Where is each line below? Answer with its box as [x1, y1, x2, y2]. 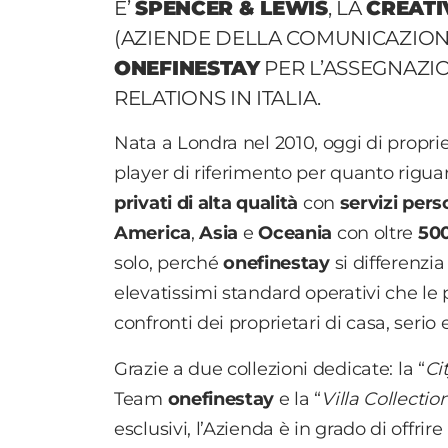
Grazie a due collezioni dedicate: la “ [114, 358, 425, 381]
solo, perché [114, 252, 224, 275]
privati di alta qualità [114, 192, 303, 215]
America [114, 222, 191, 245]
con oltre [336, 222, 418, 245]
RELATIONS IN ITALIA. [114, 86, 326, 111]
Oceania [258, 222, 337, 245]
